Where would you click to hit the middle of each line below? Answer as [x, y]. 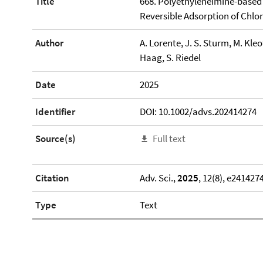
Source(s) [55, 139]
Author [49, 43]
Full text [169, 139]
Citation [52, 178]
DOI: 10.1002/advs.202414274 [198, 112]
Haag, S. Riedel [170, 58]
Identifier [55, 112]
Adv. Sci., [158, 178]
